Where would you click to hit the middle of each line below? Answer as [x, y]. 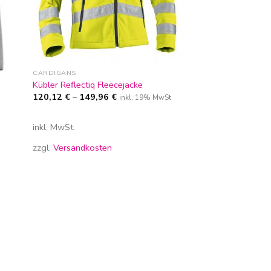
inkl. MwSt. [54, 127]
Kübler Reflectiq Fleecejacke [88, 84]
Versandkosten [83, 147]
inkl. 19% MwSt [145, 98]
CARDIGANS [54, 73]
